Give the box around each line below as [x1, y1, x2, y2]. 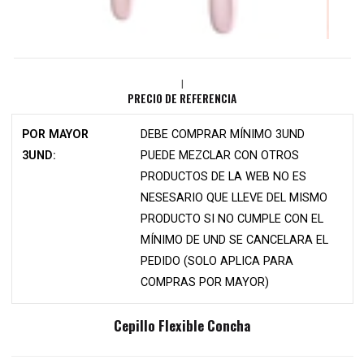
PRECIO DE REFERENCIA [128, 90, 236, 106]
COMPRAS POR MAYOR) [141, 275, 270, 289]
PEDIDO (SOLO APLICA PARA [141, 254, 294, 268]
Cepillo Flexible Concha [114, 315, 250, 336]
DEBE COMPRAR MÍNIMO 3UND [141, 128, 305, 141]
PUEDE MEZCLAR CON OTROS [141, 149, 300, 162]
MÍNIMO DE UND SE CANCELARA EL [141, 233, 329, 247]
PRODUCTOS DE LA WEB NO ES [141, 170, 307, 184]
